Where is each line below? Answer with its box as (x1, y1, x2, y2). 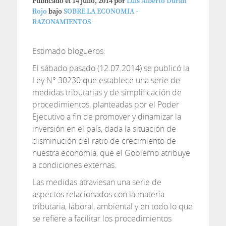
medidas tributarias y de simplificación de (32, 87, 182, 98)
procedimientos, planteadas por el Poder (32, 99, 179, 110)
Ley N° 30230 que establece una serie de (32, 75, 180, 86)
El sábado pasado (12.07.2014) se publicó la (32, 63, 189, 74)
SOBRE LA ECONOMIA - (63, 7, 138, 16)
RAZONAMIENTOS (32, 18, 91, 27)
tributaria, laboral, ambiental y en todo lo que (32, 201, 193, 212)
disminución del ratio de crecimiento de (32, 135, 176, 146)
